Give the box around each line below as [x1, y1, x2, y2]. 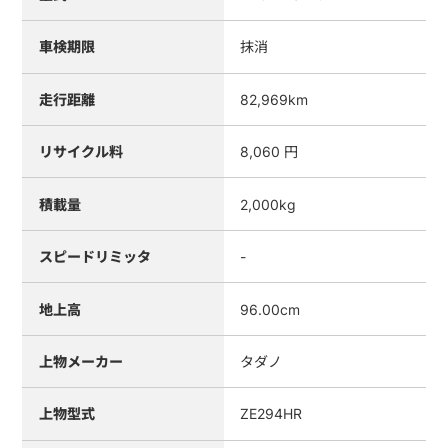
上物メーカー [38, 352, 123, 370]
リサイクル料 [38, 143, 123, 161]
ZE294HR [240, 405, 303, 423]
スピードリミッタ [38, 248, 151, 266]
